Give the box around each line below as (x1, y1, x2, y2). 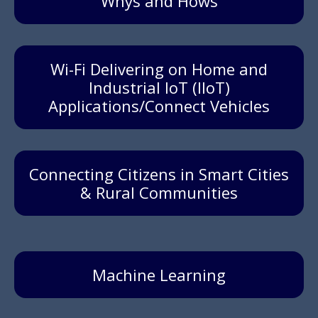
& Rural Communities (80, 182, 238, 204)
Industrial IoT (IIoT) (88, 77, 230, 99)
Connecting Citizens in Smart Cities (29, 163, 289, 185)
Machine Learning (92, 264, 226, 286)
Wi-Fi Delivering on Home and (50, 58, 268, 80)
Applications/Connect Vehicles (48, 95, 270, 117)
